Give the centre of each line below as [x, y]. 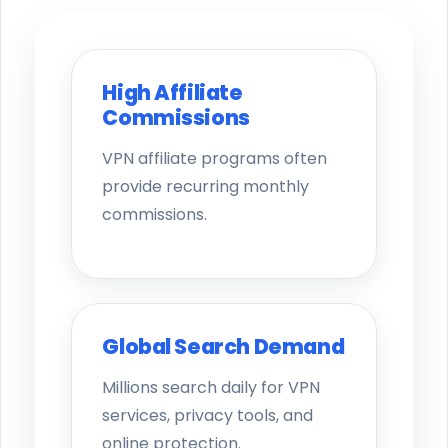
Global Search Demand [223, 347]
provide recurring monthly [206, 186]
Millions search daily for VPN [211, 388]
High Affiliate [172, 92]
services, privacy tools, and [208, 416]
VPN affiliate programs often [215, 158]
